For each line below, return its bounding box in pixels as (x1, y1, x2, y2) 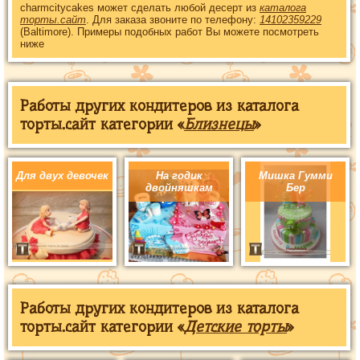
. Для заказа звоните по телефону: (86, 14, 260, 26)
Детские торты (184, 317, 287, 336)
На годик (155, 170, 202, 182)
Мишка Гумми (258, 170, 333, 182)
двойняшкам (145, 182, 213, 194)
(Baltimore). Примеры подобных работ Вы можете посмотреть (20, 26, 319, 38)
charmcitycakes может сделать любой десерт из (20, 2, 260, 14)
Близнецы (184, 115, 254, 133)
